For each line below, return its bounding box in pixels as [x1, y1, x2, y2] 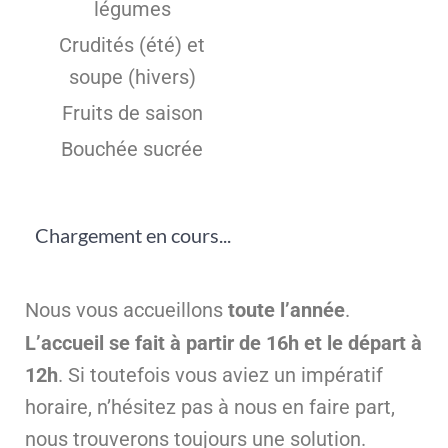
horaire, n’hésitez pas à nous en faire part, [25, 394, 395, 419]
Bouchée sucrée [61, 136, 204, 161]
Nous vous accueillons [25, 297, 228, 322]
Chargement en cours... [35, 222, 231, 247]
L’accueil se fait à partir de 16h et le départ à [25, 330, 422, 355]
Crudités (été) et [59, 32, 206, 57]
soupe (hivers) [68, 64, 196, 89]
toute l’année [228, 297, 345, 322]
